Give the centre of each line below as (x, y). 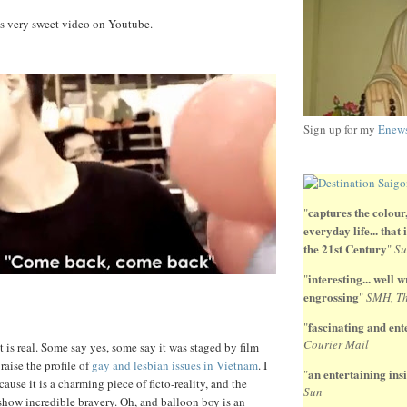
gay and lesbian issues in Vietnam (175, 365)
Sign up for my (341, 129)
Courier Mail (336, 345)
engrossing (331, 297)
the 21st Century (345, 249)
